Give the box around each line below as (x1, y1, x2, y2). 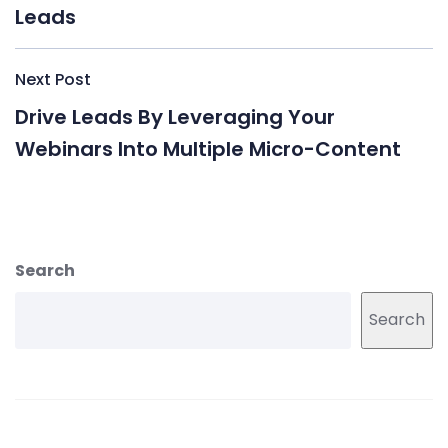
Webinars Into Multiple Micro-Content (15, 134, 401, 163)
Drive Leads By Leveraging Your (15, 102, 335, 131)
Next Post (15, 67, 91, 91)
